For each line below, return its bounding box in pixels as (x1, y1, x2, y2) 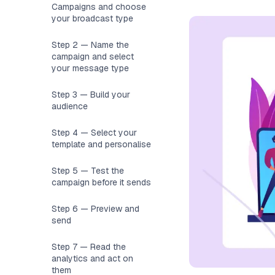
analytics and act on (52, 253, 134, 264)
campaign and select (52, 51, 134, 62)
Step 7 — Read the (52, 241, 126, 252)
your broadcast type (52, 13, 134, 24)
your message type (52, 63, 130, 74)
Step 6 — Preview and (52, 203, 140, 214)
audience (52, 101, 88, 112)
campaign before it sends (52, 177, 152, 188)
